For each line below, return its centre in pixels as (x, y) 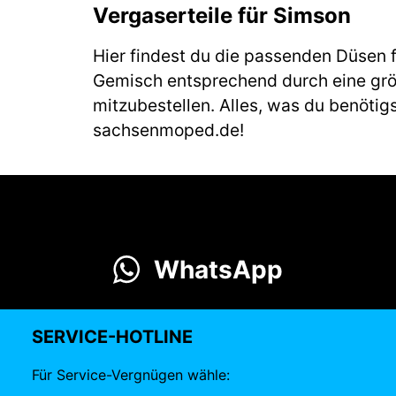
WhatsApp (219, 270)
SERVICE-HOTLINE (112, 337)
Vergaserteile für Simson (222, 15)
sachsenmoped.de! (169, 129)
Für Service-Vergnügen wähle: (131, 375)
